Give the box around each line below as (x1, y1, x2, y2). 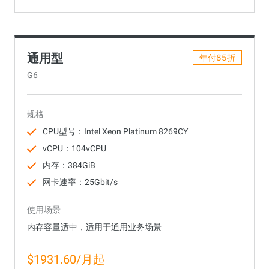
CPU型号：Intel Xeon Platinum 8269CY (43, 126, 188, 136)
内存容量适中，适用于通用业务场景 (27, 222, 162, 232)
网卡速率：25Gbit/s (43, 177, 118, 187)
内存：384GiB (43, 160, 95, 170)
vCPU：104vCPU (43, 143, 106, 153)
